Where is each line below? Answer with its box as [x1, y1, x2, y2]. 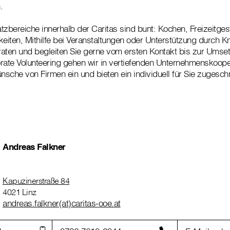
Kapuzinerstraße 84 [3, 176, 69, 186]
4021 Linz [3, 187, 36, 197]
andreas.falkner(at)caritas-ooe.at [3, 198, 121, 208]
